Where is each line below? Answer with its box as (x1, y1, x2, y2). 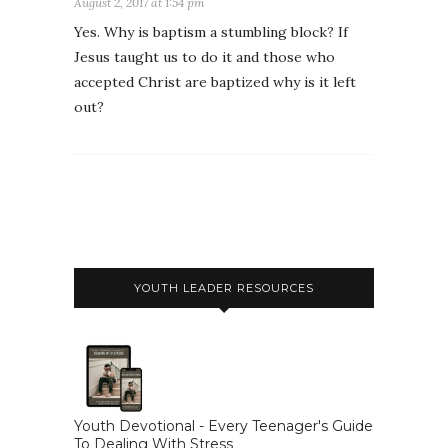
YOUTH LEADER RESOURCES (134, 280, 314, 295)
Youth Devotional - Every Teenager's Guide (74, 416, 373, 435)
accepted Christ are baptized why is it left (74, 72, 356, 91)
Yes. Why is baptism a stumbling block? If (74, 22, 348, 41)
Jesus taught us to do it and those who (74, 47, 335, 66)
